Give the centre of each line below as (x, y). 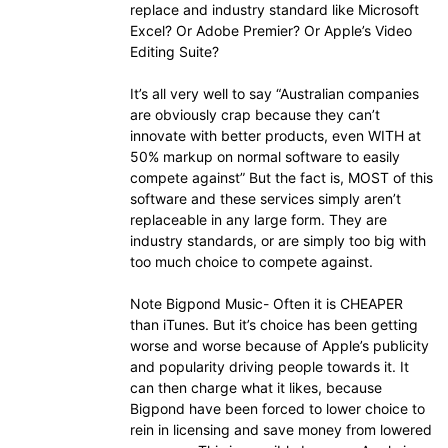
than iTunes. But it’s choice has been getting (274, 324)
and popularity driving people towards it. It (269, 366)
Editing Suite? (174, 51)
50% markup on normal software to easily (265, 156)
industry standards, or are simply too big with (278, 240)
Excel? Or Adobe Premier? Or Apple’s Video (271, 30)
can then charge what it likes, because (256, 387)
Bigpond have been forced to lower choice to (277, 408)
